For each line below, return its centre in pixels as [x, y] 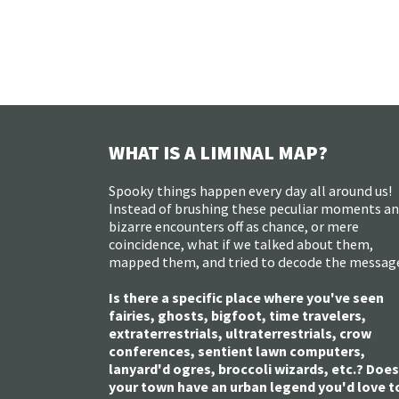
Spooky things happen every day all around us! [250, 191]
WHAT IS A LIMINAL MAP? [218, 153]
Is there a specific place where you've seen [246, 298]
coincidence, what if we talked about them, [241, 244]
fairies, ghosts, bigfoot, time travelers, [237, 316]
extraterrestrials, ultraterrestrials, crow [240, 334]
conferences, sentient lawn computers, [237, 351]
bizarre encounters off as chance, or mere [234, 227]
